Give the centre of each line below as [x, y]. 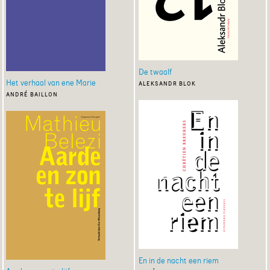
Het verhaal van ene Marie [51, 83]
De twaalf [155, 72]
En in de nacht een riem [178, 261]
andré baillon [32, 94]
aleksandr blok [167, 83]
